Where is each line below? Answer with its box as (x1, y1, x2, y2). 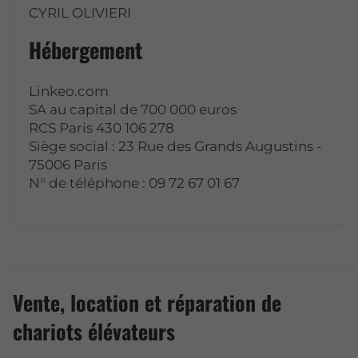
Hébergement (29, 34, 143, 66)
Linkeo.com (29, 83, 109, 100)
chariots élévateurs (13, 315, 175, 347)
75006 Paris (29, 157, 108, 173)
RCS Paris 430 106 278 (29, 120, 175, 137)
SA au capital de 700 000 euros (29, 101, 237, 118)
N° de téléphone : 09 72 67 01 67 (29, 175, 241, 192)
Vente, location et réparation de (13, 286, 281, 318)
